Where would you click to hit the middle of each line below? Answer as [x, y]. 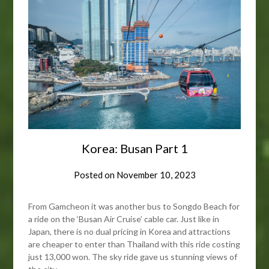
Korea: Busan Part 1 [134, 149]
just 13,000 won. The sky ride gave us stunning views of [133, 257]
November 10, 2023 [156, 175]
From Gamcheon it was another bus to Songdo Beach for [134, 207]
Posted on [95, 175]
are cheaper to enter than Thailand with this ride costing [134, 244]
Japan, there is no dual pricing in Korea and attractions [130, 232]
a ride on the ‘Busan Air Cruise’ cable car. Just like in [124, 219]
